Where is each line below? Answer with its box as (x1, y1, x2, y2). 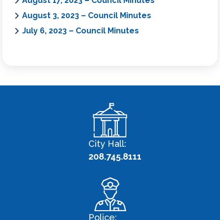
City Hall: (88, 138, 126, 149)
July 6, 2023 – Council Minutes (22, 26, 139, 35)
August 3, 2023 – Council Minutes (22, 10, 151, 20)
